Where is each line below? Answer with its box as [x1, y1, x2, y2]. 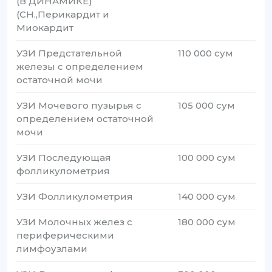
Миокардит [16, 22, 73, 34]
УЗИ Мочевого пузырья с [16, 100, 141, 112]
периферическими [16, 229, 114, 242]
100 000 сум [178, 152, 236, 164]
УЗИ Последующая [16, 152, 111, 164]
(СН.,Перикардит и [16, 8, 109, 21]
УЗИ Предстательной [16, 47, 122, 59]
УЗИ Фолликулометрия [16, 191, 133, 203]
